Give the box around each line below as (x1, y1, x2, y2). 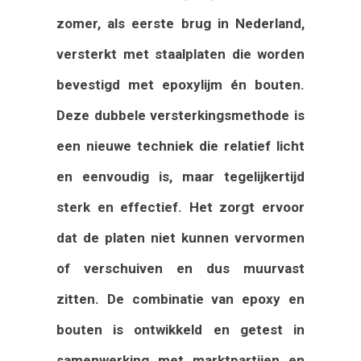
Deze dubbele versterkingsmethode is (56, 106, 305, 123)
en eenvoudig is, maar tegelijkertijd (56, 168, 305, 185)
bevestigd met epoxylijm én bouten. (56, 76, 305, 93)
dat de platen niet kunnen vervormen (56, 229, 305, 246)
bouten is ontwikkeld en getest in (56, 321, 305, 338)
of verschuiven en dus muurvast (56, 259, 305, 276)
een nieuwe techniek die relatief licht (56, 137, 305, 154)
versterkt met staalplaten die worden (56, 45, 305, 62)
